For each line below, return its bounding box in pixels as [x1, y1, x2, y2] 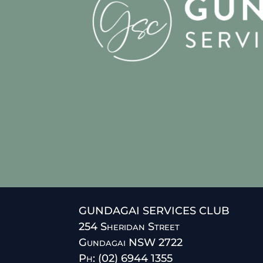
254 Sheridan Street [79, 220, 180, 233]
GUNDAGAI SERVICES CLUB [79, 204, 230, 217]
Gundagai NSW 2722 [79, 235, 183, 249]
